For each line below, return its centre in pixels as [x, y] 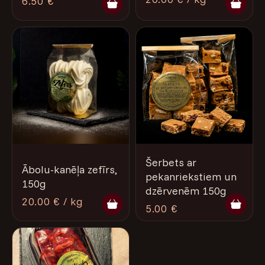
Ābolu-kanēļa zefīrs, [70, 169]
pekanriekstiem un [191, 176]
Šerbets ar [171, 162]
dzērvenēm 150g [186, 190]
